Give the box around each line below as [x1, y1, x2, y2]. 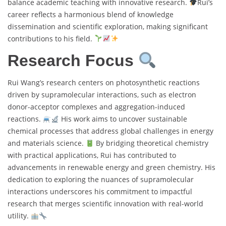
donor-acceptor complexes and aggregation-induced [8, 102, 185, 112]
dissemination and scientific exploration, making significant [8, 21, 208, 31]
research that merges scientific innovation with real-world [8, 199, 203, 209]
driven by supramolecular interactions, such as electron [8, 90, 196, 100]
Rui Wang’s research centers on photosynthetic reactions [8, 78, 200, 88]
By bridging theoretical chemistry [93, 138, 208, 148]
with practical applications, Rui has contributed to [8, 150, 176, 160]
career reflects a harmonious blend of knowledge [8, 9, 174, 19]
